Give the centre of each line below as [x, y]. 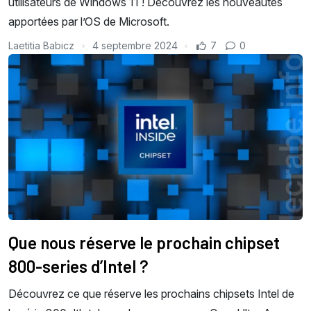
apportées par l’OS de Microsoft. [89, 22]
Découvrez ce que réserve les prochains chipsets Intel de [151, 293]
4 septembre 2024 [135, 46]
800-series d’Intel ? [78, 266]
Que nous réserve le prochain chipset [144, 242]
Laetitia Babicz [43, 46]
